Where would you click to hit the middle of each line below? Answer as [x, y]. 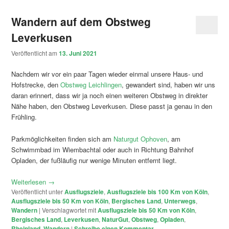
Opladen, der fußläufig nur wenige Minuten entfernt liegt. [94, 160]
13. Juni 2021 [78, 53]
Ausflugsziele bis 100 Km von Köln [157, 191]
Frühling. [24, 117]
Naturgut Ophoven [141, 139]
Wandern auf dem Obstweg [81, 21]
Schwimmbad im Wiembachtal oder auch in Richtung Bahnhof [103, 149]
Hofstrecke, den [36, 85]
